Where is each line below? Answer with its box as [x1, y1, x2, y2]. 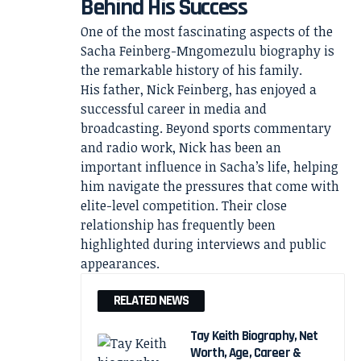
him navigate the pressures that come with [81, 177, 339, 195]
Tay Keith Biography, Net [190, 327, 318, 345]
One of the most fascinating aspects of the [81, 23, 333, 40]
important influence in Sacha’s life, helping [81, 158, 338, 176]
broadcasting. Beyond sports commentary [81, 119, 331, 137]
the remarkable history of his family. [81, 61, 302, 79]
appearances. [81, 255, 160, 272]
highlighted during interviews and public [81, 235, 326, 253]
